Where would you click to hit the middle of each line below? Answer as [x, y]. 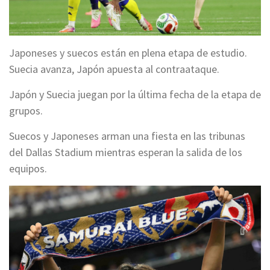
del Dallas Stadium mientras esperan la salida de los [126, 152]
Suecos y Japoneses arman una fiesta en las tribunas [127, 136]
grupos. [26, 110]
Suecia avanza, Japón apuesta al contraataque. [114, 69]
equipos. [28, 168]
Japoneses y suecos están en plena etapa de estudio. [128, 52]
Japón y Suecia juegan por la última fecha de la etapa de [135, 94]
